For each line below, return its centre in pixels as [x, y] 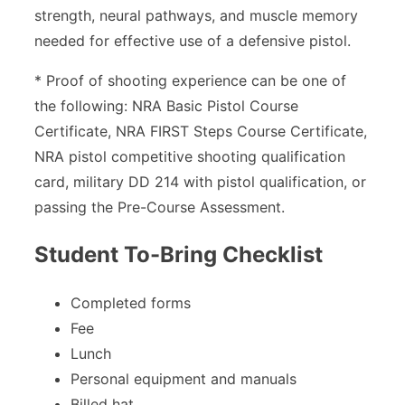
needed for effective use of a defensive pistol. [193, 40]
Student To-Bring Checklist [179, 254]
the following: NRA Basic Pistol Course [166, 105]
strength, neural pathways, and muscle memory [196, 15]
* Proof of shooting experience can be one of [190, 80]
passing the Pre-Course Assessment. [160, 207]
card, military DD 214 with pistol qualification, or [200, 181]
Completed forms [131, 302]
